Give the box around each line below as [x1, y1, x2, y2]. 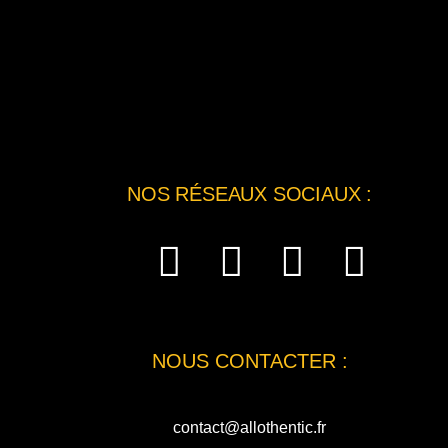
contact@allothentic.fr [173, 419, 327, 436]
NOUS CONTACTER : [151, 350, 348, 372]
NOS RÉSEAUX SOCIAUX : [127, 183, 372, 205]
